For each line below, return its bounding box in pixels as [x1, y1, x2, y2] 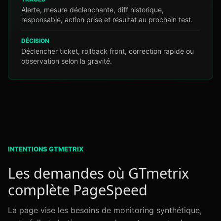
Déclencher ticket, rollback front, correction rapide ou [21, 47, 194, 55]
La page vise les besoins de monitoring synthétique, [8, 205, 202, 215]
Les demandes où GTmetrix [8, 163, 189, 183]
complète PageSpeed [8, 180, 147, 199]
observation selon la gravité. [21, 57, 112, 65]
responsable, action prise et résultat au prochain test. [21, 15, 193, 24]
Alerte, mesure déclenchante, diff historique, [21, 5, 164, 14]
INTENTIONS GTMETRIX [8, 145, 84, 153]
